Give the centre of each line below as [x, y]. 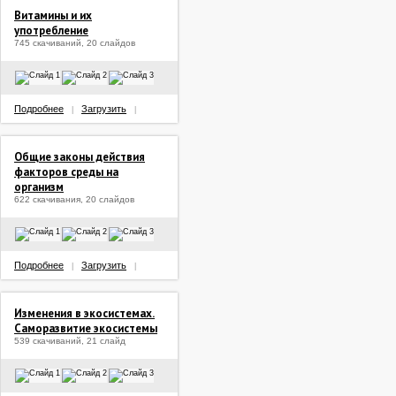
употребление [51, 30]
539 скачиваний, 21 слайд [70, 341]
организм [39, 187]
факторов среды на [66, 172]
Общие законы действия [80, 157]
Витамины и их [53, 15]
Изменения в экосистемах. [84, 313]
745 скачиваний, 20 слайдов [75, 43]
